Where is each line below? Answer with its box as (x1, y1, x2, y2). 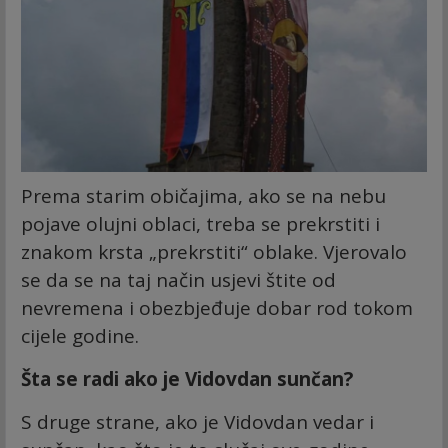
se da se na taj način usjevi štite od (21, 266, 336, 293)
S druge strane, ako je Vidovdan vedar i (21, 408, 374, 435)
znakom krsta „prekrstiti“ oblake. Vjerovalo (21, 238, 407, 265)
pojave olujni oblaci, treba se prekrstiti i (21, 210, 380, 237)
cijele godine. (21, 322, 139, 349)
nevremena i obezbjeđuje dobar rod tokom (21, 294, 413, 321)
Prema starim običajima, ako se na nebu (21, 182, 386, 209)
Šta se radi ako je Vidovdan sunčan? (21, 365, 353, 392)
